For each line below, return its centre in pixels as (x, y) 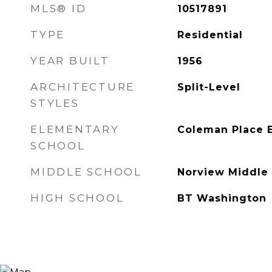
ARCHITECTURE (83, 87)
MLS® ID (59, 8)
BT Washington (222, 198)
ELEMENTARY (75, 129)
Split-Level (209, 87)
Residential (210, 35)
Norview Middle (223, 172)
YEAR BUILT (70, 61)
